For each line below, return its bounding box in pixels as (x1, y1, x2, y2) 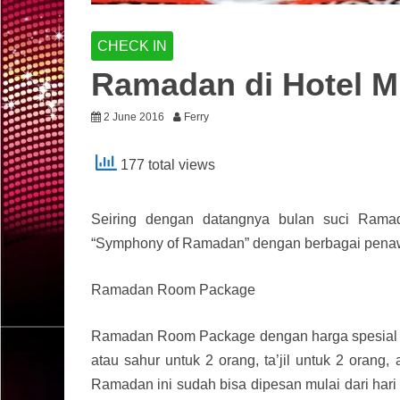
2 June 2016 (104, 111, 164, 124)
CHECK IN (97, 38, 167, 54)
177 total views (117, 157, 215, 173)
